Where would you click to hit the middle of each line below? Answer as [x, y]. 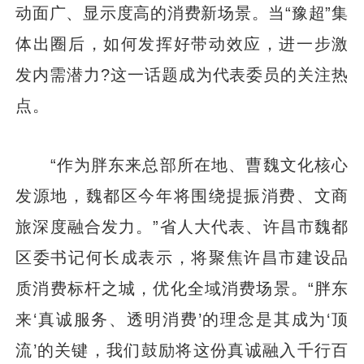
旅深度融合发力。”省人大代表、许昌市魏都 [182, 226]
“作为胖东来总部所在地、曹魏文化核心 [182, 164]
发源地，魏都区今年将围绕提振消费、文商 [182, 195]
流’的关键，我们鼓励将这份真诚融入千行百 [182, 349]
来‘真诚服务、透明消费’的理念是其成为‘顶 [182, 318]
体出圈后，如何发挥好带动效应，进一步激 [182, 43]
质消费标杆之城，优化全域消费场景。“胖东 [182, 288]
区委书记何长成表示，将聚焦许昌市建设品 [182, 257]
